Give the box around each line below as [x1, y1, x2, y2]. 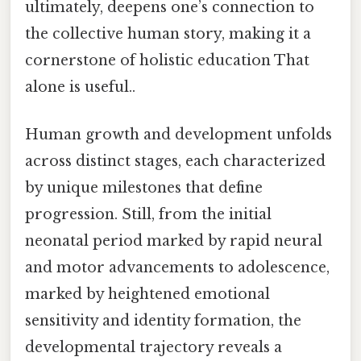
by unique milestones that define [25, 179, 263, 197]
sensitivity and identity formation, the [25, 312, 301, 330]
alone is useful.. [25, 77, 135, 96]
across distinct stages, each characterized [25, 152, 326, 171]
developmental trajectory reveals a [25, 338, 282, 357]
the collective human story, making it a [25, 24, 311, 43]
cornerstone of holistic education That [25, 51, 309, 69]
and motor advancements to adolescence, [25, 259, 330, 277]
